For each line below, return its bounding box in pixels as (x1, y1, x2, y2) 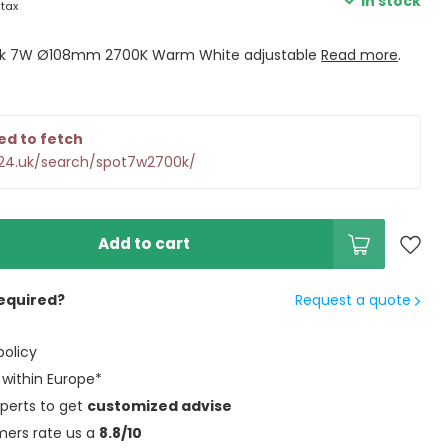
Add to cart (98, 233, 191, 254)
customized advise (87, 396, 233, 416)
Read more (321, 45, 399, 65)
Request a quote (294, 290, 415, 310)
